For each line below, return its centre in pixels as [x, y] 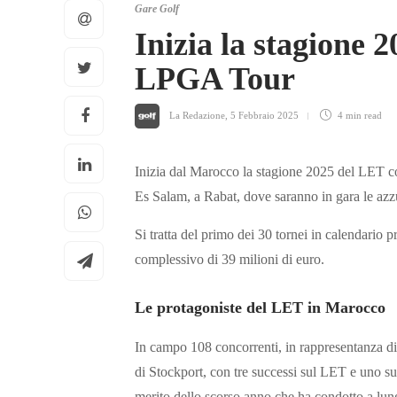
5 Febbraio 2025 [265, 115]
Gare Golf [157, 9]
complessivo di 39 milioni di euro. [230, 260]
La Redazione [197, 115]
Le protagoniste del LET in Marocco [260, 308]
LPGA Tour [215, 79]
